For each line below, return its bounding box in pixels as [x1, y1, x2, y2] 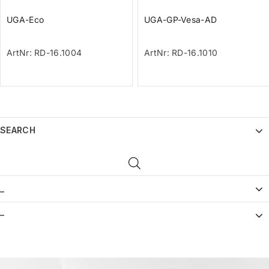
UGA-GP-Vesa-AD [144, 14, 217, 25]
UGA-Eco [7, 14, 44, 25]
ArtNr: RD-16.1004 [7, 47, 82, 58]
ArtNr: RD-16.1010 [144, 47, 218, 58]
